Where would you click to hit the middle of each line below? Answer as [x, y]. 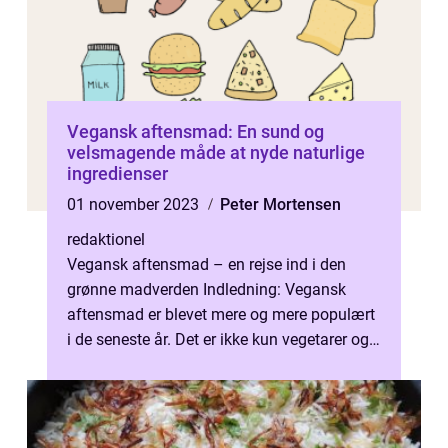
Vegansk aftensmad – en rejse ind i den [206, 264]
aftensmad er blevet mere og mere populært [221, 314]
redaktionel [106, 239]
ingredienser [117, 173]
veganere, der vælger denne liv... [178, 364]
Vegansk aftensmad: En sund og [195, 131]
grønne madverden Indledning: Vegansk [206, 289]
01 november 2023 [135, 204]
